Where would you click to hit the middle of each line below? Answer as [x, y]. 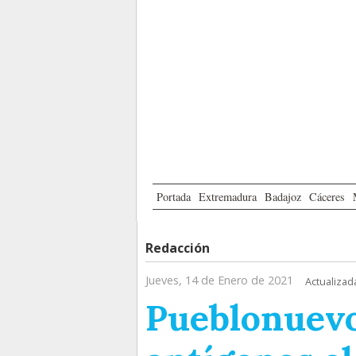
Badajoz [283, 197]
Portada [174, 197]
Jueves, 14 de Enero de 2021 [219, 281]
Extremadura [228, 197]
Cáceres [327, 197]
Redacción [178, 248]
